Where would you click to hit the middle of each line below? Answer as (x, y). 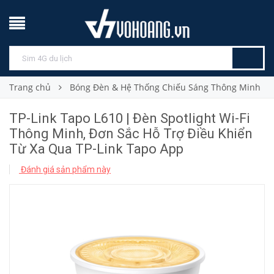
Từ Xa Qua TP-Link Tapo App (96, 149)
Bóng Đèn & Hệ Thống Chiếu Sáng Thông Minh (165, 87)
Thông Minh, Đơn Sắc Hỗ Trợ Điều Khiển (131, 134)
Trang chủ (30, 87)
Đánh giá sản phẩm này (65, 169)
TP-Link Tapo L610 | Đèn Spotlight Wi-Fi (130, 118)
